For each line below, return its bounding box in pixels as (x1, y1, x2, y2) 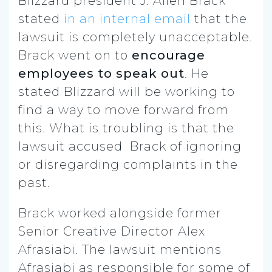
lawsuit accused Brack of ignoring (18, 138, 242, 154)
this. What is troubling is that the (18, 120, 234, 135)
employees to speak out (18, 66, 185, 81)
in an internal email (64, 11, 191, 26)
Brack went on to (18, 47, 128, 63)
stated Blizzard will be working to (18, 84, 235, 99)
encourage (128, 47, 205, 63)
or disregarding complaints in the (18, 157, 238, 172)
